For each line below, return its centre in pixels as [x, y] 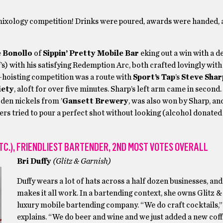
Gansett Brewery [95, 101]
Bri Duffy [34, 161]
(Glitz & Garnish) [82, 161]
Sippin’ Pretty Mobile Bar [91, 53]
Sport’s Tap [154, 77]
